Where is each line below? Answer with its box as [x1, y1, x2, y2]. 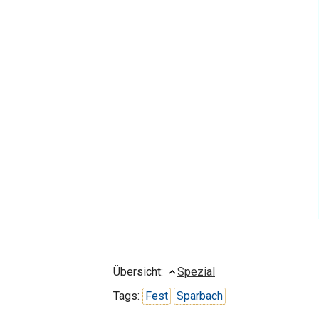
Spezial [177, 265, 215, 279]
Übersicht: [113, 265, 166, 279]
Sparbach [176, 289, 223, 303]
